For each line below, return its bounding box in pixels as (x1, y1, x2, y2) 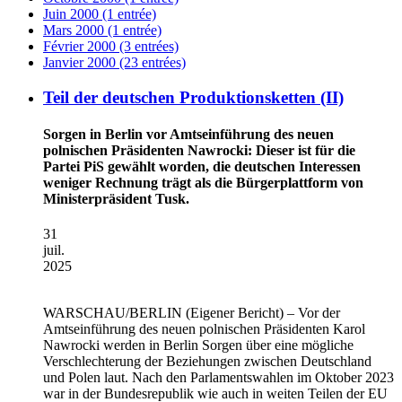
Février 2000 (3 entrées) (43, 39, 179, 54)
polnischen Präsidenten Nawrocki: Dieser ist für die (43, 142, 355, 158)
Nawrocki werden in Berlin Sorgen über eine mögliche (43, 337, 354, 354)
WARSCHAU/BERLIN (43, 305, 182, 321)
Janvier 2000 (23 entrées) (43, 55, 186, 70)
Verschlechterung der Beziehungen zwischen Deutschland (43, 354, 371, 370)
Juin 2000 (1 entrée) (43, 6, 156, 22)
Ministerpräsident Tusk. (43, 190, 189, 206)
